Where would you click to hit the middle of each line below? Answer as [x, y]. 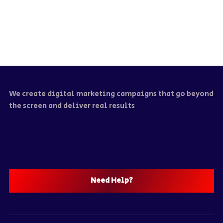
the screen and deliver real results [72, 106]
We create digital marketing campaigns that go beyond [111, 94]
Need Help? [111, 180]
